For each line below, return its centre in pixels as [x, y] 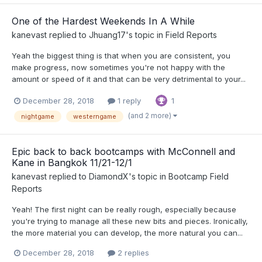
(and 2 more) [151, 115]
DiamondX [109, 176]
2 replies [132, 252]
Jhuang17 [107, 35]
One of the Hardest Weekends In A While [103, 21]
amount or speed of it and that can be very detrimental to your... [129, 79]
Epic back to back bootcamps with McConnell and [123, 151]
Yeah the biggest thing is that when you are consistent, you [121, 56]
